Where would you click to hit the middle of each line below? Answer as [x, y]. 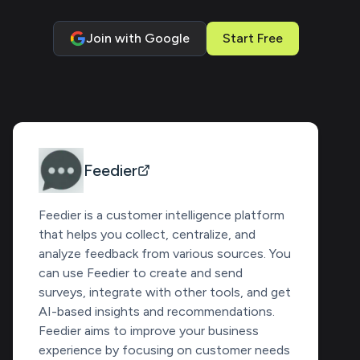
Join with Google [138, 38]
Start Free [253, 38]
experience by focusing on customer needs [164, 350]
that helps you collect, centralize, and [147, 234]
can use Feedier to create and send [141, 273]
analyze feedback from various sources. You [165, 254]
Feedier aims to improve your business [149, 331]
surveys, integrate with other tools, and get [165, 292]
